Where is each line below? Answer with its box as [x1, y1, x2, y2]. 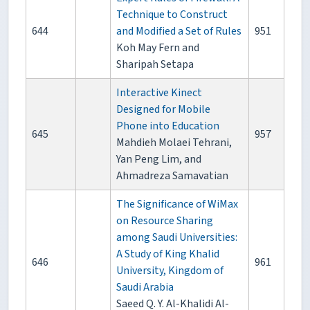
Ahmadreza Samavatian [116, 168, 228, 184]
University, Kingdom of [116, 263, 224, 279]
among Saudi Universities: [116, 230, 237, 246]
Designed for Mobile [116, 102, 210, 118]
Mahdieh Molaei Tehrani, [116, 135, 232, 151]
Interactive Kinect [116, 85, 202, 101]
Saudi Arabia [116, 280, 174, 295]
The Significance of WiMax [116, 197, 238, 212]
